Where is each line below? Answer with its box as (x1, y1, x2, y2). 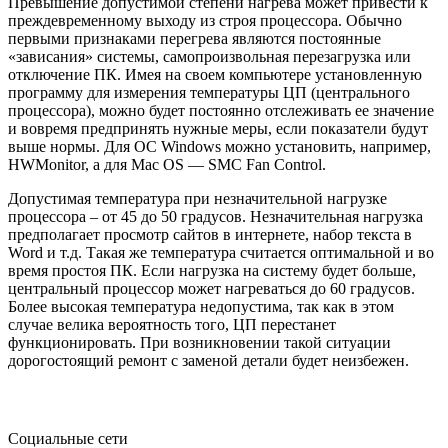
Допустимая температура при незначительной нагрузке (8, 189, 387, 207)
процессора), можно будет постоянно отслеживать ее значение (8, 101, 434, 119)
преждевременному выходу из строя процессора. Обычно (8, 11, 402, 29)
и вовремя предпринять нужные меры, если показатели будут (8, 119, 428, 137)
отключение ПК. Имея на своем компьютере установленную (8, 65, 422, 83)
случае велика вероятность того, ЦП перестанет (8, 315, 336, 333)
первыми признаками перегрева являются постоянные (8, 29, 381, 47)
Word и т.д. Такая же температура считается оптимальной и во (8, 243, 434, 261)
